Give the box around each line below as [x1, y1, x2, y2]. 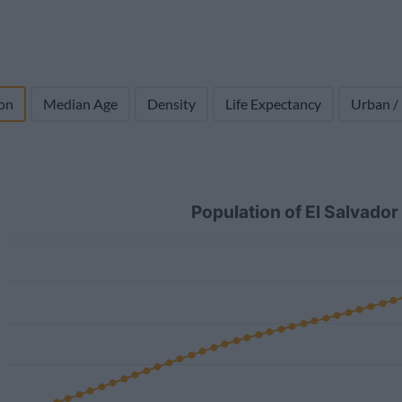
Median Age [43, 95, 118, 112]
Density [147, 95, 196, 112]
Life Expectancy [225, 95, 321, 112]
